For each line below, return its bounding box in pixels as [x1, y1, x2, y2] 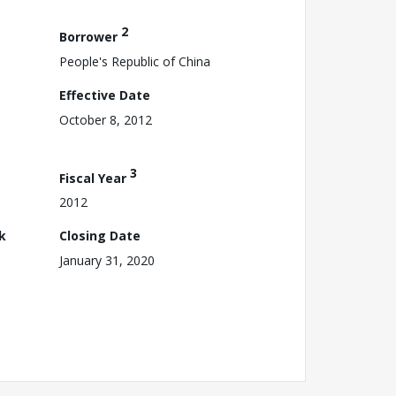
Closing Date [59, 227, 141, 245]
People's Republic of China [59, 52, 210, 70]
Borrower [59, 27, 121, 45]
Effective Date [59, 86, 150, 103]
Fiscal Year [59, 169, 130, 187]
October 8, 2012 [59, 110, 152, 128]
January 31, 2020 [59, 252, 155, 270]
